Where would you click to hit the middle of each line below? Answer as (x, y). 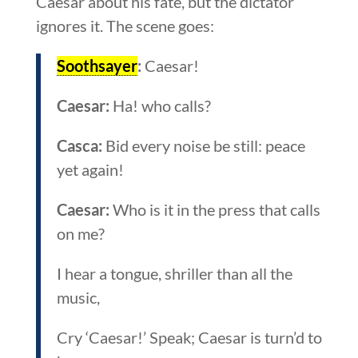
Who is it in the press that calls (215, 209)
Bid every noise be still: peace (203, 145)
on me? (80, 233)
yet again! (90, 169)
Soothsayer (97, 65)
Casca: (79, 145)
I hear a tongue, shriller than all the (174, 273)
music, (78, 297)
